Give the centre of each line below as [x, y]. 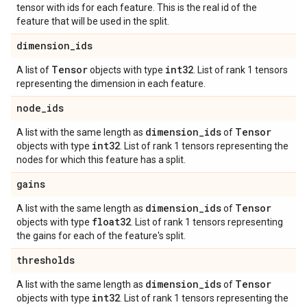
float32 [111, 222]
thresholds [46, 260]
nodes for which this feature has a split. [101, 160]
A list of [34, 70]
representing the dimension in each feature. [111, 84]
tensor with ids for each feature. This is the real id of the [137, 8]
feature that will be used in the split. [93, 21]
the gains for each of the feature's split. [101, 236]
